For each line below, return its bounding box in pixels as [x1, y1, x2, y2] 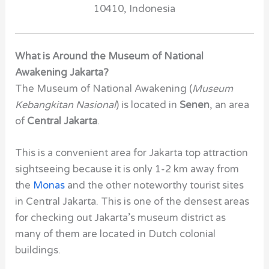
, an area [210, 98, 250, 111]
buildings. [15, 244, 61, 257]
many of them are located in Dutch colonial [15, 228, 216, 241]
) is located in [116, 98, 180, 111]
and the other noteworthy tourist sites [65, 180, 244, 192]
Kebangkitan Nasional [15, 98, 116, 111]
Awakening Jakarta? [15, 66, 109, 79]
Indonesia [129, 3, 175, 15]
